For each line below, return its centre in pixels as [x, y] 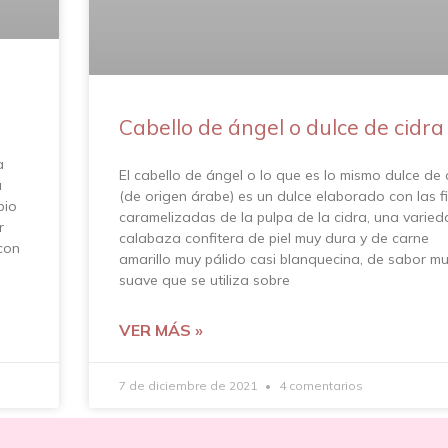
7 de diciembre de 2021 [189, 385]
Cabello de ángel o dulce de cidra [281, 126]
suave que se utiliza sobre [204, 279]
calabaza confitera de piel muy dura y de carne [274, 237]
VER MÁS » [161, 329]
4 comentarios [319, 385]
